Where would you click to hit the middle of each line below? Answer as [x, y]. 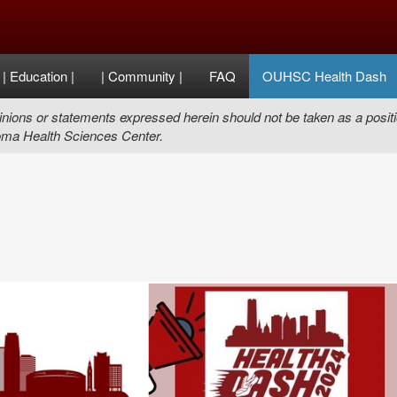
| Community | [142, 76]
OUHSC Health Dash [324, 76]
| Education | [39, 76]
